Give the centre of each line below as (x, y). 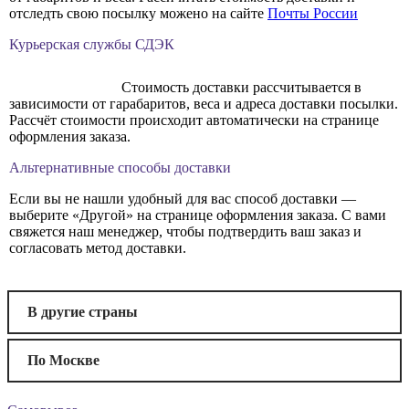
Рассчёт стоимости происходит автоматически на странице (194, 121)
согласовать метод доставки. (98, 248)
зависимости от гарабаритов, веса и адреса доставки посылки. (204, 104)
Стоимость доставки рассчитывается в (241, 88)
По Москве (63, 361)
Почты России (313, 14)
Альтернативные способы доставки (120, 168)
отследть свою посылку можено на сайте (138, 14)
